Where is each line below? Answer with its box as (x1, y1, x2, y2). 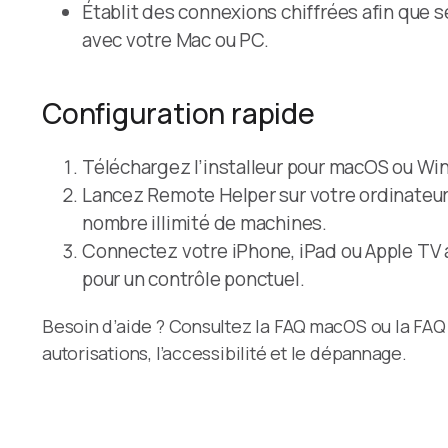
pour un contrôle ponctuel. (82, 266, 305, 293)
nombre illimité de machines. (82, 210, 327, 237)
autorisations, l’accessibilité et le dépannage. (42, 341, 407, 366)
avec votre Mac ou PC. (82, 27, 269, 54)
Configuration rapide (42, 94, 315, 133)
